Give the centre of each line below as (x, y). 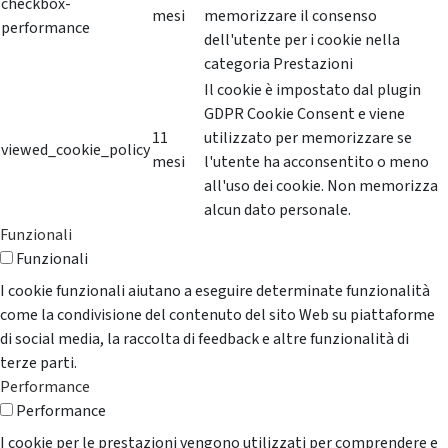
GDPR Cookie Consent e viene (304, 114)
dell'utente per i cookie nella (302, 40)
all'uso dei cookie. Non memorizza (321, 186)
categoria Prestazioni (278, 64)
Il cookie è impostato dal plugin (312, 90)
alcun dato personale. (277, 210)
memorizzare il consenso (290, 16)
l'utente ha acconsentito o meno (316, 162)
